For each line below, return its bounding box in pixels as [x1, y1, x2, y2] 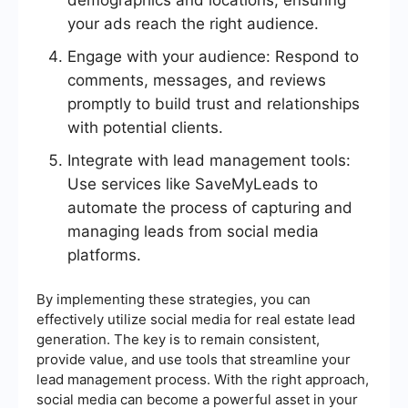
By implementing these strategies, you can [36, 291, 311, 309]
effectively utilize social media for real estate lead [36, 311, 355, 329]
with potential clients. [67, 118, 223, 138]
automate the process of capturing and [67, 199, 352, 218]
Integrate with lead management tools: [67, 151, 351, 170]
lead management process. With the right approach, [36, 371, 369, 389]
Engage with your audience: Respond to [67, 47, 359, 66]
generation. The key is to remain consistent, [36, 331, 320, 349]
